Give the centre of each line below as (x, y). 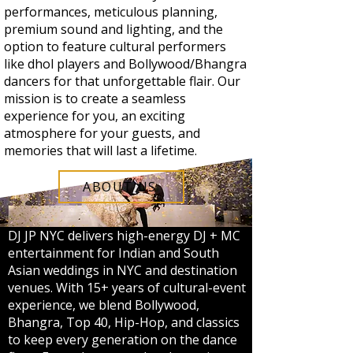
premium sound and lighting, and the (113, 29)
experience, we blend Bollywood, (104, 305)
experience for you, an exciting (95, 116)
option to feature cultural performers (115, 46)
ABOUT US (120, 187)
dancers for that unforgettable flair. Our (122, 81)
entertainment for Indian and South (113, 253)
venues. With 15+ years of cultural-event (127, 288)
